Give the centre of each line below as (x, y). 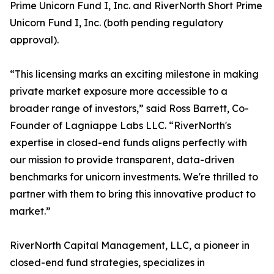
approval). (34, 40)
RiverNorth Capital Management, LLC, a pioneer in (130, 245)
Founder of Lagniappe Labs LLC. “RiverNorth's (120, 125)
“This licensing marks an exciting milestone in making (134, 74)
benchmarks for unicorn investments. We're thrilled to (134, 177)
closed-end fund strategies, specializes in (107, 262)
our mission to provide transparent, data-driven (122, 160)
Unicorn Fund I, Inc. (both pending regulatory (117, 23)
